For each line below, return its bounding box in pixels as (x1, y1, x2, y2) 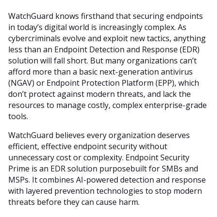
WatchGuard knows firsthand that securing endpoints (8, 10, 203, 21)
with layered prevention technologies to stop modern (8, 185, 202, 196)
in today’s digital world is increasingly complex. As (8, 21, 186, 32)
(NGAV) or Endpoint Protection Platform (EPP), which (8, 77, 199, 88)
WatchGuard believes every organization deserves (8, 129, 190, 140)
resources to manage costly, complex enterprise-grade (8, 99, 207, 110)
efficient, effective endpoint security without (8, 140, 167, 152)
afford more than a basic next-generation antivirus (8, 66, 193, 77)
